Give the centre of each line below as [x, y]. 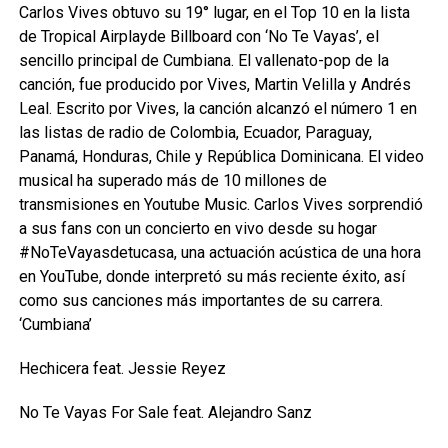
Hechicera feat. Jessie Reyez [122, 368]
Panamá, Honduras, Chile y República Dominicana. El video [221, 156]
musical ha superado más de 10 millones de [172, 180]
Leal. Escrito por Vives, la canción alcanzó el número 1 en [217, 108]
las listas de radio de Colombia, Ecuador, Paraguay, [195, 132]
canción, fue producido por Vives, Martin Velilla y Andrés [214, 84]
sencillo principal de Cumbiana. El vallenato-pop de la [203, 60]
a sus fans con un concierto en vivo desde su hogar [197, 228]
